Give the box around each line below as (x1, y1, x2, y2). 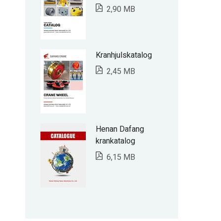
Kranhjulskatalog (96, 49, 152, 61)
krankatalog (96, 135, 135, 147)
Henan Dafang (96, 123, 144, 135)
